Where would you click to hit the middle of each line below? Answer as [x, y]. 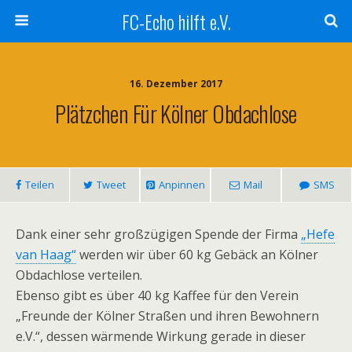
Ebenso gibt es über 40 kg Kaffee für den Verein [157, 295]
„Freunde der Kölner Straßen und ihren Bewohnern [167, 316]
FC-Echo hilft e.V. [176, 21]
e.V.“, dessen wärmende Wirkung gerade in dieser [161, 336]
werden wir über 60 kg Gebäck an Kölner [197, 255]
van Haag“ [46, 255]
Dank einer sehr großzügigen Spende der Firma [158, 234]
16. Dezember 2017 [176, 84]
